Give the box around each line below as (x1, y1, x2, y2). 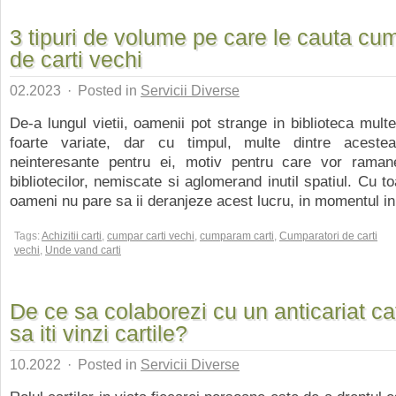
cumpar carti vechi (107, 230, 194, 242)
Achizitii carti (42, 230, 102, 242)
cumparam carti (200, 230, 274, 242)
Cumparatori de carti (279, 230, 377, 242)
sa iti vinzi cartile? (10, 321, 187, 346)
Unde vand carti (45, 244, 121, 256)
